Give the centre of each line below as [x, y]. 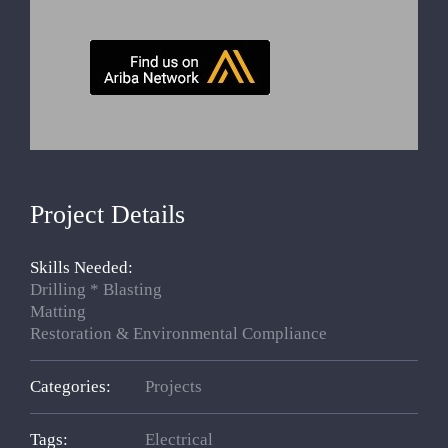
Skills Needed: [81, 267]
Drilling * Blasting [96, 289]
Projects [173, 386]
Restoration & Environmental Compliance [178, 333]
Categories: [70, 386]
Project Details [107, 214]
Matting [58, 311]
